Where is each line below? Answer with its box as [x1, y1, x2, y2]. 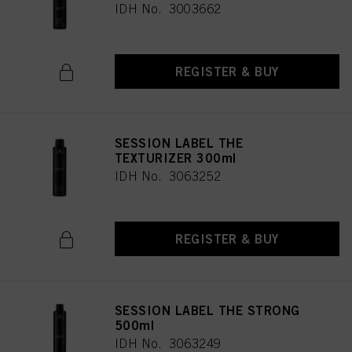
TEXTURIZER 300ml [115, 150, 236, 166]
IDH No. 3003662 [115, 2, 222, 16]
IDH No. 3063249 [115, 336, 222, 350]
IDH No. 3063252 [115, 169, 222, 183]
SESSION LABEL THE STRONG [115, 302, 300, 318]
